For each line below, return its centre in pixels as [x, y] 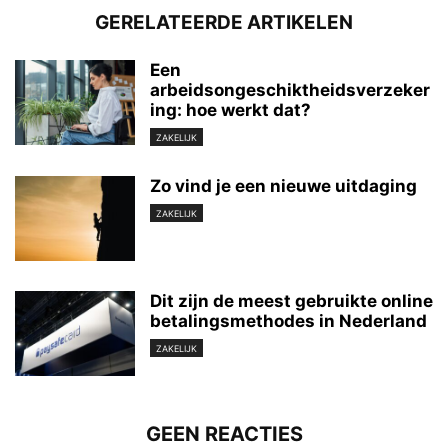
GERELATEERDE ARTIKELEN [224, 22]
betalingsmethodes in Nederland [288, 320]
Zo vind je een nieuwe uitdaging [283, 185]
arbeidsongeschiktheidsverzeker [290, 89]
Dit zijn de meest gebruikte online [291, 300]
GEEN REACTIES [224, 433]
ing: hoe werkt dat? [230, 109]
